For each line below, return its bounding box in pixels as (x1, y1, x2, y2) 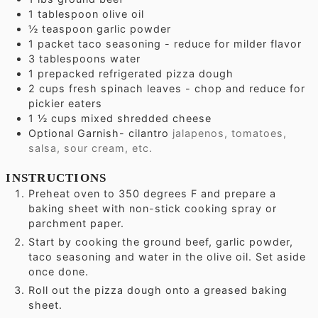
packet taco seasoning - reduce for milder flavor (38, 38, 302, 50)
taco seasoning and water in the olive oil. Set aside (28, 251, 307, 263)
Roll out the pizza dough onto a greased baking (28, 284, 288, 297)
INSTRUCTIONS (6, 171, 107, 185)
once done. (28, 265, 89, 278)
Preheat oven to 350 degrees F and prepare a (28, 187, 277, 200)
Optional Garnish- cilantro (28, 127, 170, 140)
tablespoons (39, 53, 107, 65)
